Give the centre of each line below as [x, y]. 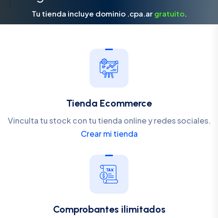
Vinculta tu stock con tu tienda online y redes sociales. [109, 121]
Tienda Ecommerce [109, 103]
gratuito [169, 14]
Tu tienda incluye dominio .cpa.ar [93, 14]
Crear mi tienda [109, 134]
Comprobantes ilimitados [109, 209]
